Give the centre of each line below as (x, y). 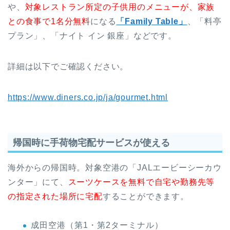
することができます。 (146, 196)
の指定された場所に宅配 (55, 196)
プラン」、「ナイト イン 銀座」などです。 (92, 36)
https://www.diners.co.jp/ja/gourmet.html (88, 98)
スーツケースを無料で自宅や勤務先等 (141, 182)
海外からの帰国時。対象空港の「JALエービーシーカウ (115, 167)
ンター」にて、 (38, 182)
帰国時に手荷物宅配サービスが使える (91, 142)
